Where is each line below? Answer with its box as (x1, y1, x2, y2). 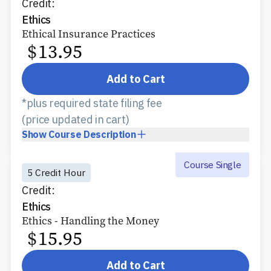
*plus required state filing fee (22, 96, 162, 110)
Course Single (183, 158, 241, 171)
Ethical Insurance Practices (22, 27, 155, 42)
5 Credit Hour (27, 166, 85, 179)
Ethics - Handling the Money (22, 213, 159, 228)
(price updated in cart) (22, 112, 129, 126)
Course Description (48, 128, 136, 140)
